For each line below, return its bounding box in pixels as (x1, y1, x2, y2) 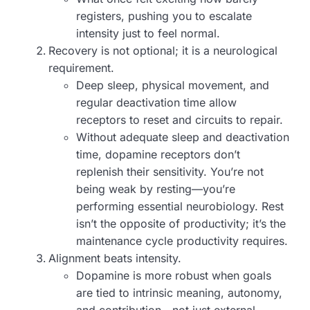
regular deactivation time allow (76, 95, 237, 110)
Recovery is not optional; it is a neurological (48, 44, 277, 58)
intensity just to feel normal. (76, 26, 220, 41)
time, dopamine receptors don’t (76, 147, 240, 162)
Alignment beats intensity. (48, 251, 181, 266)
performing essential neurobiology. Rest (76, 199, 284, 214)
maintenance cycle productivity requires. (76, 234, 288, 248)
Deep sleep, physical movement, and (76, 78, 269, 93)
